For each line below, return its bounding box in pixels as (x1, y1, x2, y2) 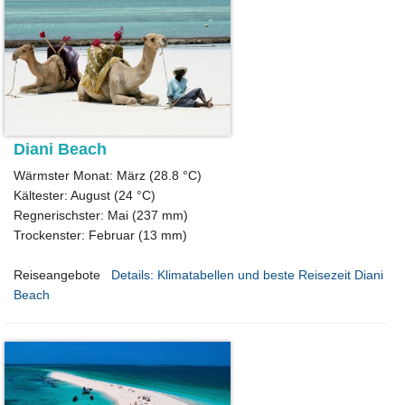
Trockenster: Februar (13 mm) (14, 228, 187, 243)
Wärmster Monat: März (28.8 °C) (14, 168, 202, 184)
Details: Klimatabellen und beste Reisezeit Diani (111, 268, 383, 283)
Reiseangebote (14, 268, 100, 283)
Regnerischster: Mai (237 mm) (14, 208, 188, 223)
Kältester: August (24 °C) (14, 188, 155, 203)
